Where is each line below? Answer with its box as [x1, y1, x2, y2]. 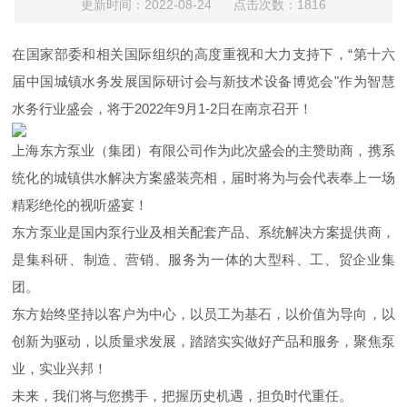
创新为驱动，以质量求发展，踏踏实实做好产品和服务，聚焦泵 [12, 333, 395, 349]
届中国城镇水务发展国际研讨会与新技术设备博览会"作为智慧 [12, 74, 395, 89]
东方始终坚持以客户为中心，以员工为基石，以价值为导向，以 [12, 306, 395, 322]
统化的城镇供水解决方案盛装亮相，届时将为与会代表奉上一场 [12, 170, 395, 185]
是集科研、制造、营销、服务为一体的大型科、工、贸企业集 [12, 252, 395, 267]
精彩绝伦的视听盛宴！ [12, 197, 149, 213]
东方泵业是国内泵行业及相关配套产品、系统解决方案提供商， [12, 224, 395, 240]
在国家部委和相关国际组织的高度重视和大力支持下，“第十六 [12, 46, 395, 62]
